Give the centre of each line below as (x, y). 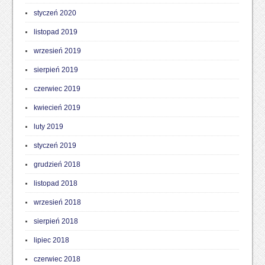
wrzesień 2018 (57, 202)
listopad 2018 (55, 183)
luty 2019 (48, 127)
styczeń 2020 (55, 13)
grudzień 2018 (57, 164)
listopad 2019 (55, 32)
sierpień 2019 (56, 70)
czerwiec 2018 (57, 259)
